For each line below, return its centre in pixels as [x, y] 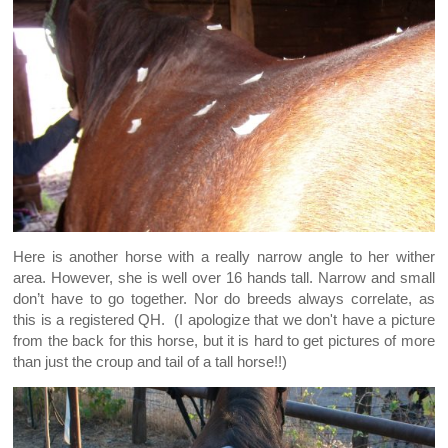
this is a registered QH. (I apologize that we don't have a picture [224, 319]
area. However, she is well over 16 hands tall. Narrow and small [224, 277]
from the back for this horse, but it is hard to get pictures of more [224, 340]
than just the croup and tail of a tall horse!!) [150, 361]
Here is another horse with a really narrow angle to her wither [224, 256]
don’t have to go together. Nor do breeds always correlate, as [224, 298]
